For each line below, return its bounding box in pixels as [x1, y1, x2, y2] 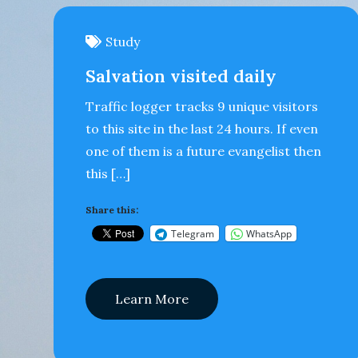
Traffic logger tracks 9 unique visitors [86, 98, 319, 114]
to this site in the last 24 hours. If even [86, 121, 319, 137]
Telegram [171, 226, 215, 241]
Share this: [86, 204, 139, 216]
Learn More [115, 291, 189, 307]
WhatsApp [246, 226, 292, 241]
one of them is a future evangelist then [86, 143, 322, 159]
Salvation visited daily [86, 65, 277, 87]
